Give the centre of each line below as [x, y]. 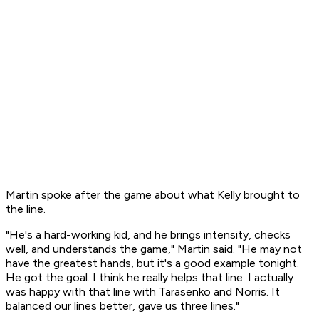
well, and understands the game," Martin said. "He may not [154, 249]
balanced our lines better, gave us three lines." [122, 306]
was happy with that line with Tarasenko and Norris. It [143, 292]
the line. [26, 209]
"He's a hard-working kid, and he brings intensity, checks [148, 235]
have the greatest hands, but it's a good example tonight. [152, 263]
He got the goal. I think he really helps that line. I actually [150, 278]
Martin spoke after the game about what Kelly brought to [153, 195]
